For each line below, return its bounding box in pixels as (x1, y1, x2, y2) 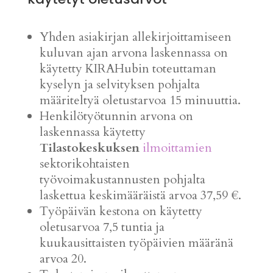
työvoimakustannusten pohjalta (39, 171, 205, 188)
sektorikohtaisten (39, 155, 130, 172)
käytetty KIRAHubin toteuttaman (39, 60, 216, 77)
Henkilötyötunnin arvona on (39, 108, 193, 124)
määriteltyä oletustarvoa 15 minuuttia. (39, 92, 241, 108)
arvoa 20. (39, 250, 87, 267)
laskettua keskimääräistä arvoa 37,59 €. (39, 187, 241, 204)
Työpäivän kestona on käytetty (39, 203, 202, 219)
